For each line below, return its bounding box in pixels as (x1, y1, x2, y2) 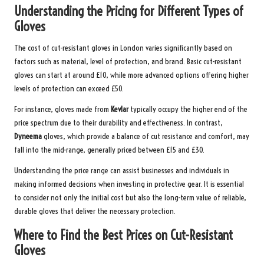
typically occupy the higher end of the (128, 104, 247, 114)
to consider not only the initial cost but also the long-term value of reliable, (14, 192, 246, 203)
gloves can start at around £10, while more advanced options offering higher (14, 70, 249, 80)
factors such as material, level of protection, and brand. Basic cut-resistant (14, 56, 242, 67)
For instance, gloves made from (14, 104, 111, 114)
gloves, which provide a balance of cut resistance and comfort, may (42, 131, 249, 141)
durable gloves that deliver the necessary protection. (14, 206, 176, 216)
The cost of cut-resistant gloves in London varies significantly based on (14, 42, 232, 53)
